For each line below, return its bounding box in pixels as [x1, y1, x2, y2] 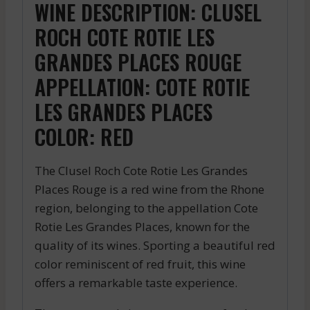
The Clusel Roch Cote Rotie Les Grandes [35, 163, 248, 179]
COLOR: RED [35, 121, 134, 153]
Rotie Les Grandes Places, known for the [35, 219, 250, 235]
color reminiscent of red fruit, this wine [35, 256, 246, 273]
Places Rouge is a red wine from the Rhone [35, 181, 264, 198]
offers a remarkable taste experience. [35, 275, 237, 291]
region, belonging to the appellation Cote [35, 200, 258, 217]
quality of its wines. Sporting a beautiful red [35, 237, 275, 254]
